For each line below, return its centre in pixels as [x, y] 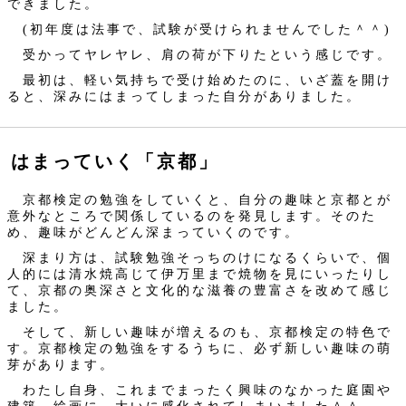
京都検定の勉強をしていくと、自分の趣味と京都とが [200, 199]
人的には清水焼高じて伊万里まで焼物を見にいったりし [200, 274]
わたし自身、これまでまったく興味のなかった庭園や [200, 390]
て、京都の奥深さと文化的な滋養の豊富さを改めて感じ [200, 290]
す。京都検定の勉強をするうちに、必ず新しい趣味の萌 [200, 348]
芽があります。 [61, 364]
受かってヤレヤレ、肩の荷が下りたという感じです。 [200, 54]
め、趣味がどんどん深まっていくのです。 [154, 232]
